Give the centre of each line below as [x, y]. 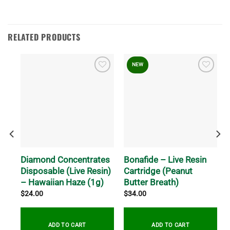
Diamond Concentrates [65, 160]
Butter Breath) [151, 183]
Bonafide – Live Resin [165, 160]
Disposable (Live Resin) [65, 171]
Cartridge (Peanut [158, 171]
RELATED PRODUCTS [44, 37]
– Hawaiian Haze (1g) [62, 183]
